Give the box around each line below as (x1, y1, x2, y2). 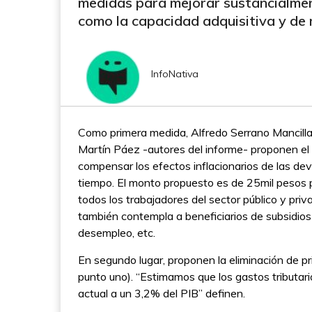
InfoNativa (151, 68, 198, 80)
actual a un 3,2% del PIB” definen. (78, 286, 245, 300)
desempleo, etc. (78, 226, 155, 240)
